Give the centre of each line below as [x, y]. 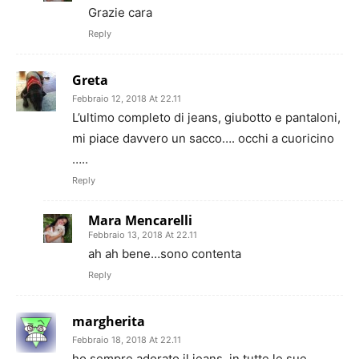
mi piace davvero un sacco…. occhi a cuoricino [203, 138]
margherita [109, 321]
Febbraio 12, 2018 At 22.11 [127, 98]
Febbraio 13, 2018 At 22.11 [143, 234]
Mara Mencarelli [140, 220]
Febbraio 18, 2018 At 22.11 [127, 339]
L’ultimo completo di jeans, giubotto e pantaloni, [206, 117]
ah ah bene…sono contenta [165, 253]
